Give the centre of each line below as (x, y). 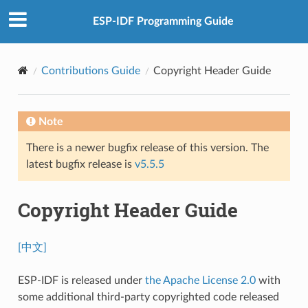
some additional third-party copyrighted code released (148, 297)
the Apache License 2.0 (201, 280)
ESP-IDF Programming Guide (163, 22)
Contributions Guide (90, 70)
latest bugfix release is (80, 164)
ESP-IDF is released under (81, 280)
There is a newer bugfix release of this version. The (147, 147)
